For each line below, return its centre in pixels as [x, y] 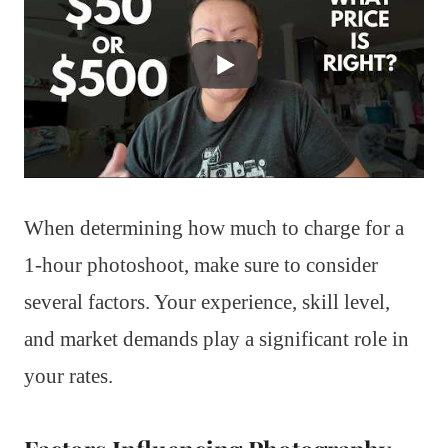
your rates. [68, 375]
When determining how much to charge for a [214, 227]
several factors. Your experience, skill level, [207, 301]
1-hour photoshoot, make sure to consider [201, 264]
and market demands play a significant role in [216, 338]
